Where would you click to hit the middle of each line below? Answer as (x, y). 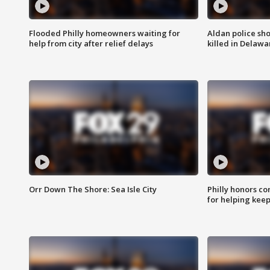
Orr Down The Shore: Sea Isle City (93, 190)
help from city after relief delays (91, 44)
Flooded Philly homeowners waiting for (105, 33)
